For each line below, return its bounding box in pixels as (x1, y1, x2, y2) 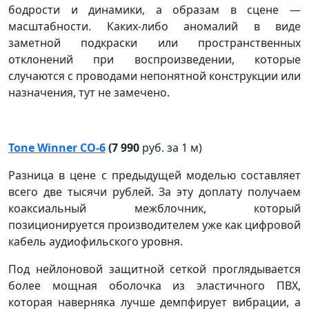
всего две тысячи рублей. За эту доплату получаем (8, 183, 301, 199)
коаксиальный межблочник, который (8, 200, 301, 216)
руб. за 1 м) (142, 139, 202, 155)
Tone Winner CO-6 (8, 139, 106, 155)
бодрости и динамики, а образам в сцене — (8, 1, 301, 17)
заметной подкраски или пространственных (8, 34, 301, 50)
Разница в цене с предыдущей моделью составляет (8, 167, 301, 183)
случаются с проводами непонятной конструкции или (8, 68, 301, 83)
